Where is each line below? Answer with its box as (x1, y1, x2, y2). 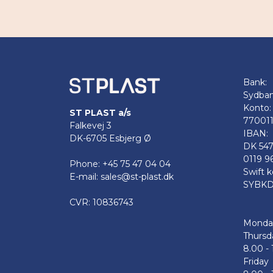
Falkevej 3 (69, 120, 112, 132)
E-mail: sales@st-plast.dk (69, 171, 174, 183)
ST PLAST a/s (69, 107, 131, 119)
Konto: (243, 102, 271, 113)
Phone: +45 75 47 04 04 (69, 158, 171, 170)
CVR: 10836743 (69, 197, 133, 208)
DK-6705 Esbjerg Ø (69, 133, 151, 144)
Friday (243, 256, 269, 267)
